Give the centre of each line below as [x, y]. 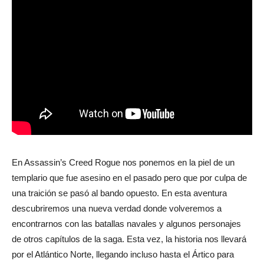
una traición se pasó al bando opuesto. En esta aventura [119, 193]
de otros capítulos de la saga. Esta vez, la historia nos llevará [129, 239]
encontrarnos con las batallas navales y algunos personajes [126, 223]
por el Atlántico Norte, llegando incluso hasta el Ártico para [123, 254]
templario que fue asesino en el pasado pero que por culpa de [129, 177]
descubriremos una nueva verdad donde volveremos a [117, 208]
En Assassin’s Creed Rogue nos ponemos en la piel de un [123, 162]
